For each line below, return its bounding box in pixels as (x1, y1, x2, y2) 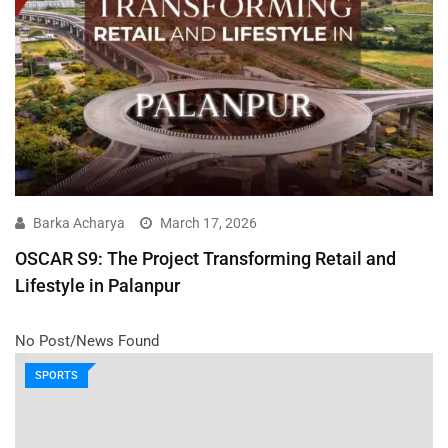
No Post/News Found (15, 331, 159, 350)
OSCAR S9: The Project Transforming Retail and (15, 247, 396, 269)
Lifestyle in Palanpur (15, 274, 180, 296)
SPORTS (35, 368, 78, 382)
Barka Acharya (33, 214, 125, 231)
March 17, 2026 (160, 214, 257, 231)
